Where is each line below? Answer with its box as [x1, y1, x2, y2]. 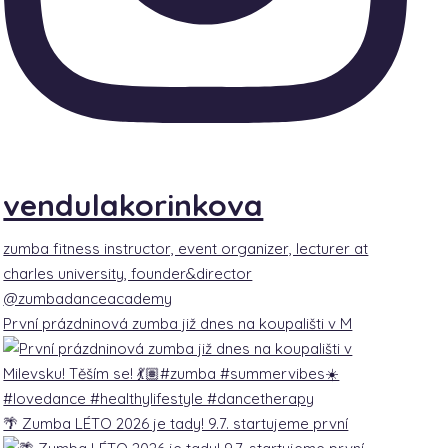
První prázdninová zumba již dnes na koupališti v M [3, 314, 353, 334]
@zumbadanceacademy [3, 289, 173, 309]
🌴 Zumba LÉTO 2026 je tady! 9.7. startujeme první [3, 414, 349, 434]
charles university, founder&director [3, 264, 253, 284]
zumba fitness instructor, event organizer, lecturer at [3, 239, 369, 259]
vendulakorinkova [3, 186, 264, 225]
